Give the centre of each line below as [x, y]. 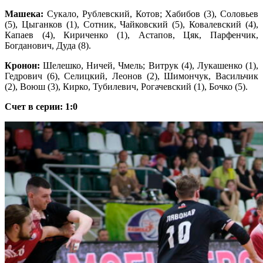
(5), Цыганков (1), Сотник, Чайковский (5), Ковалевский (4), [131, 24]
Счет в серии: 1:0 [41, 106]
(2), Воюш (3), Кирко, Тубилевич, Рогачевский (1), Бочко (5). [126, 86]
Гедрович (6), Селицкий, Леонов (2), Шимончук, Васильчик [131, 76]
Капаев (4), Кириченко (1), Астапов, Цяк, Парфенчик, [131, 35]
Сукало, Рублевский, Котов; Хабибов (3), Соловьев [153, 14]
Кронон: [22, 65]
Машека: [26, 14]
